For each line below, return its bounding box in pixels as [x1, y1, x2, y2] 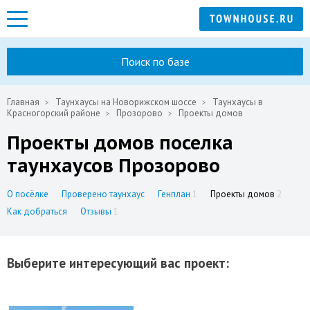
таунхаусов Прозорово [7, 154, 220, 177]
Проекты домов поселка [7, 131, 233, 154]
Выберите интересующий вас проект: [7, 255, 229, 271]
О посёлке [7, 188, 48, 200]
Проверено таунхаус [62, 188, 145, 200]
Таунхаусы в [212, 96, 263, 108]
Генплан [158, 188, 192, 200]
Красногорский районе [7, 107, 100, 119]
